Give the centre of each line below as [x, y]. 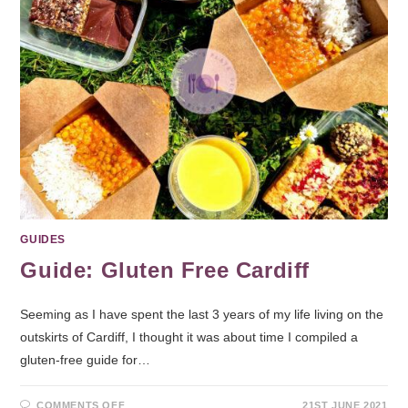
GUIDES [43, 239]
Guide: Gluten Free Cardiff [165, 270]
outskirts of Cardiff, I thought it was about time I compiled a [189, 337]
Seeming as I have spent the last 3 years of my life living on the [202, 314]
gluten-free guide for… [86, 359]
